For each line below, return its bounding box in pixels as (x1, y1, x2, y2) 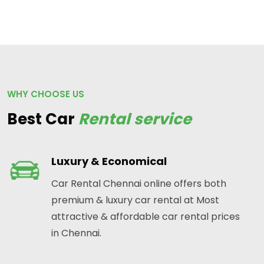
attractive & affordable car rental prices (51, 210, 240, 224)
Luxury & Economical (51, 154, 167, 169)
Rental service (78, 108, 192, 130)
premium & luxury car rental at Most (51, 193, 219, 207)
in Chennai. (51, 226, 101, 240)
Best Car (7, 108, 78, 130)
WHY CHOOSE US (7, 88, 84, 101)
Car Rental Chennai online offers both (51, 177, 226, 191)
